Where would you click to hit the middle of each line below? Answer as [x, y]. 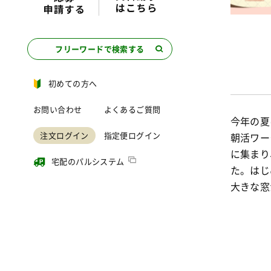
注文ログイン [64, 135]
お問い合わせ [58, 109]
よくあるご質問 [132, 109]
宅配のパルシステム [88, 161]
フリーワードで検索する [100, 49]
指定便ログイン [132, 135]
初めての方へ [73, 83]
